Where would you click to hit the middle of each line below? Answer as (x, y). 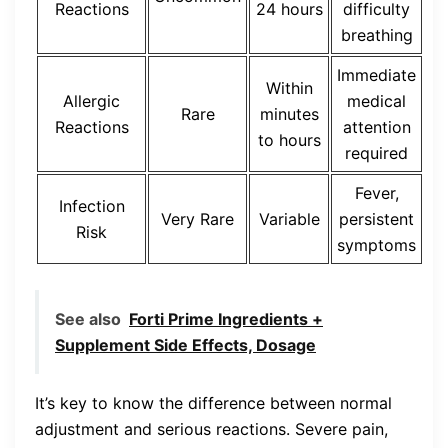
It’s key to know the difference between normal (213, 402)
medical (376, 100)
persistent (376, 218)
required (376, 152)
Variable (289, 218)
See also (88, 318)
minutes (289, 113)
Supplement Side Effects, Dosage (185, 344)
